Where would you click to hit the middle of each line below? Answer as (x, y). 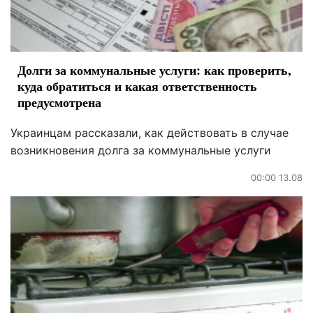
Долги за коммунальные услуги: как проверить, (154, 70)
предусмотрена (59, 102)
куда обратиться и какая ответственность (137, 86)
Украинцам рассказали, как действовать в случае (150, 132)
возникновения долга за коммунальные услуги (141, 150)
